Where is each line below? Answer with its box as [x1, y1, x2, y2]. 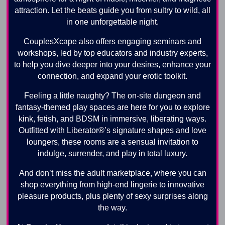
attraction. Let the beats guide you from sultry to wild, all [15, 6, 210, 15]
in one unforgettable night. [66, 17, 159, 26]
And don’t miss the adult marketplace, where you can [19, 168, 206, 177]
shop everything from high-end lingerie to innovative [21, 180, 204, 189]
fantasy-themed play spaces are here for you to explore [15, 102, 210, 111]
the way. [98, 203, 127, 212]
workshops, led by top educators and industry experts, [17, 48, 208, 57]
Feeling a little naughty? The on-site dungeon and [24, 91, 201, 100]
